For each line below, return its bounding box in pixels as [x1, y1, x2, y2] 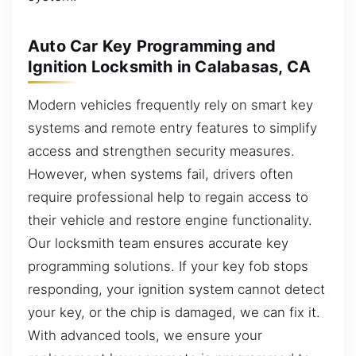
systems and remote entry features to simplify [28, 119, 317, 136]
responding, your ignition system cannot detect [28, 281, 325, 297]
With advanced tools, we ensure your [28, 327, 262, 343]
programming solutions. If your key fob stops [28, 257, 308, 274]
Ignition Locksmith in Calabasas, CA [28, 56, 311, 76]
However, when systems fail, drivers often [28, 165, 293, 182]
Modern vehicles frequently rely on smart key [28, 96, 313, 113]
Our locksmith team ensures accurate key [28, 234, 288, 251]
